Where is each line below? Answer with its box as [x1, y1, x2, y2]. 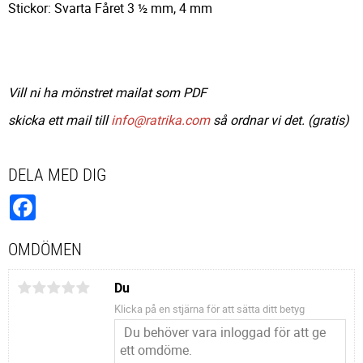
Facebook [36, 191, 92, 210]
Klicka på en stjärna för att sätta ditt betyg [114, 301, 305, 316]
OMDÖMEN [8, 237, 82, 260]
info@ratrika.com [111, 111, 210, 130]
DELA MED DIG [8, 163, 106, 186]
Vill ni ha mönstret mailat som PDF [8, 83, 207, 101]
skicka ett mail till [8, 111, 111, 130]
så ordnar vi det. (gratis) [210, 111, 349, 130]
